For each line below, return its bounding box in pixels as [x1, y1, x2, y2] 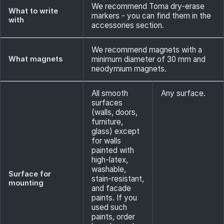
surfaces [91, 98, 122, 107]
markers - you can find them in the [91, 11, 211, 20]
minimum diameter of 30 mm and [91, 54, 205, 64]
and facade [91, 183, 131, 193]
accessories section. [91, 20, 164, 30]
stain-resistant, [91, 174, 144, 183]
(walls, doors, [91, 107, 137, 117]
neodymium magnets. [91, 64, 166, 73]
